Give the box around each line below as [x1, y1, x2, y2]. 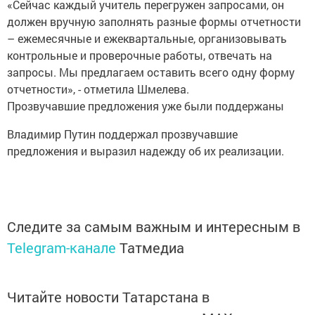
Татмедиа [120, 238, 184, 257]
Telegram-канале [7, 238, 116, 257]
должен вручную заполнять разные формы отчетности [7, 14, 301, 29]
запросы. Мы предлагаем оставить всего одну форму [7, 65, 295, 79]
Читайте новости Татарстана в [7, 288, 210, 306]
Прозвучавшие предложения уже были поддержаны [7, 98, 284, 113]
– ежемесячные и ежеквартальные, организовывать [7, 31, 287, 46]
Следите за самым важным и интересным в [7, 217, 300, 236]
